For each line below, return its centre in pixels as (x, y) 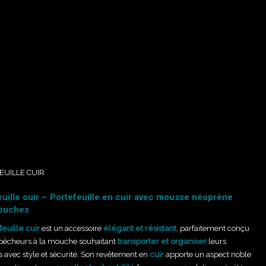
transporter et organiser (162, 241)
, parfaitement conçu (213, 228)
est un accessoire (72, 228)
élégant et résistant (140, 228)
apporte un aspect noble (208, 254)
